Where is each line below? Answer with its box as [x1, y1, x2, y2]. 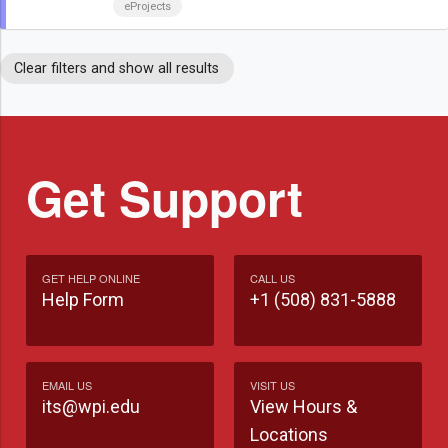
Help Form [42, 289, 124, 311]
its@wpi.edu [42, 396, 140, 418]
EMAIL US [42, 377, 92, 394]
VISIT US [250, 377, 295, 394]
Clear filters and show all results [14, 60, 220, 78]
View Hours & [250, 396, 357, 418]
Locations [250, 424, 328, 446]
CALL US [250, 270, 295, 287]
